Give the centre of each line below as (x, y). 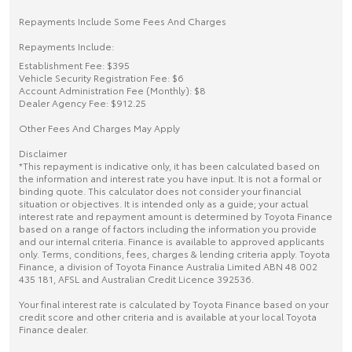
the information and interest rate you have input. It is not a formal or (170, 178)
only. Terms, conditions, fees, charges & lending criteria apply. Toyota (174, 253)
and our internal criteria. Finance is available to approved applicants (172, 240)
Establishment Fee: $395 (74, 64)
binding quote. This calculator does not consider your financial (160, 190)
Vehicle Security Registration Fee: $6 (101, 77)
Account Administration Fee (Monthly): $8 (112, 90)
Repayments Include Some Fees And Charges (123, 20)
